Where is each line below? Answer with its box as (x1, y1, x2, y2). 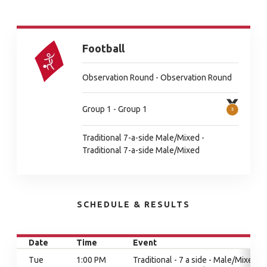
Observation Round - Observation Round (82, 73, 232, 82)
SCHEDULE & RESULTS (77, 200, 190, 209)
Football (82, 42, 125, 54)
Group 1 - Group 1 (82, 104, 147, 114)
